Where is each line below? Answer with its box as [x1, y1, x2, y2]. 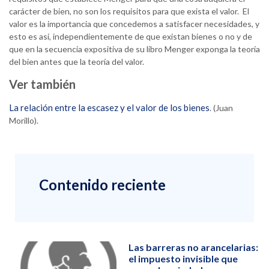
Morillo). [9, 115, 38, 126]
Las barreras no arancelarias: [128, 241, 258, 253]
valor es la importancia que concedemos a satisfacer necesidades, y [9, 19, 259, 29]
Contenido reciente [39, 176, 166, 194]
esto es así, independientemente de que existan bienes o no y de [9, 31, 252, 42]
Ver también [9, 77, 76, 92]
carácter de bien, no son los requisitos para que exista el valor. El [9, 6, 249, 17]
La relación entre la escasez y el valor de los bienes [9, 102, 210, 113]
